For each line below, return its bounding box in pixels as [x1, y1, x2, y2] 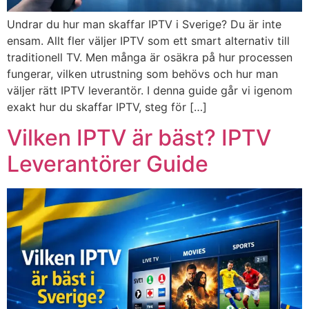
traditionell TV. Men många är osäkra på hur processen [7, 50, 292, 64]
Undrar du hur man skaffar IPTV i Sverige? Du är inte [7, 17, 281, 31]
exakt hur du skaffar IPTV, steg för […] [7, 99, 207, 114]
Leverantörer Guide [7, 150, 208, 177]
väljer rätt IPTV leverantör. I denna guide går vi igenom [7, 83, 292, 97]
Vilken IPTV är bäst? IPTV [7, 123, 271, 151]
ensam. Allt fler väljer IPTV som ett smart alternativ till [7, 33, 290, 48]
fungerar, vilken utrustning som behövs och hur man [7, 66, 278, 81]
